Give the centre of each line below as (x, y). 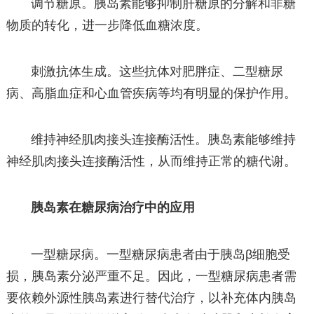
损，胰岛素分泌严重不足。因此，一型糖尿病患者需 (151, 276)
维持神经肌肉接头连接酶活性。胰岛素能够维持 (164, 140)
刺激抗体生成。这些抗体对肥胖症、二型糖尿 (157, 71)
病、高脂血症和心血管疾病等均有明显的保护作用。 (151, 93)
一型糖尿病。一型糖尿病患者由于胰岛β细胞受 (161, 254)
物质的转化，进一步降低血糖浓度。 (107, 25)
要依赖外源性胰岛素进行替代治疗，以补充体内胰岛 (151, 298)
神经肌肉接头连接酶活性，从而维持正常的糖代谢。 (151, 162)
